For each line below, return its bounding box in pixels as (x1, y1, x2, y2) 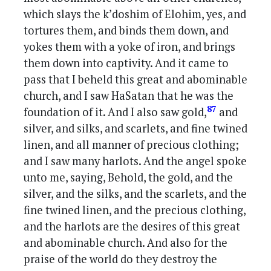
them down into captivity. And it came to (24, 56, 229, 71)
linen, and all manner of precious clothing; (24, 137, 240, 152)
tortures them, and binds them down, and (24, 23, 229, 38)
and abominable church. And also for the (24, 235, 228, 250)
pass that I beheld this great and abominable (24, 72, 248, 87)
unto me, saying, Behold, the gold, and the (24, 170, 233, 185)
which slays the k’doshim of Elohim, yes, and (24, 7, 247, 22)
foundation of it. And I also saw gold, (24, 105, 207, 120)
